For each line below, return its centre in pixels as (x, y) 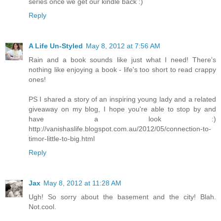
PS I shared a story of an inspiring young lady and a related (122, 99)
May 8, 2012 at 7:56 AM (123, 46)
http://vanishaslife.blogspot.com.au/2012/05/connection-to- (120, 129)
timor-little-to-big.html (62, 138)
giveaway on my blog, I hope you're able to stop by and (122, 109)
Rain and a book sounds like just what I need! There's (122, 59)
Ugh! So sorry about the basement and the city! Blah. (122, 197)
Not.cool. (42, 206)
